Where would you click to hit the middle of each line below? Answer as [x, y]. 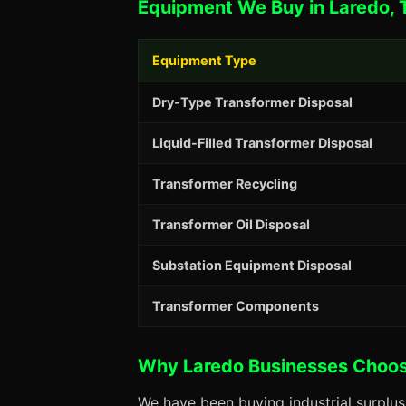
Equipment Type [204, 60]
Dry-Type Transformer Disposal [252, 102]
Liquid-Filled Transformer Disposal [262, 143]
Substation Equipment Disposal [252, 265]
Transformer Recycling [225, 184]
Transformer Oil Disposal [231, 224]
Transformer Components [236, 306]
